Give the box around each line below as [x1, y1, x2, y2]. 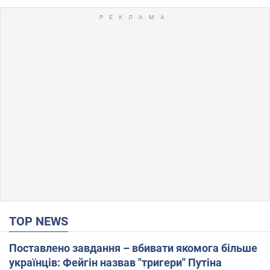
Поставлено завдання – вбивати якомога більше [9, 241, 257, 254]
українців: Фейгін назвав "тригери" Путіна [9, 256, 222, 269]
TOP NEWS [16, 213, 68, 228]
